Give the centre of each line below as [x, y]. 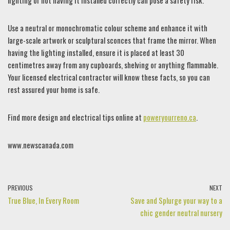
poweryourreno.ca [170, 117]
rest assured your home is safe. [54, 89]
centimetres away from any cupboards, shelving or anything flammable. [113, 65]
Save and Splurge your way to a [176, 200]
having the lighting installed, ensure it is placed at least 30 [96, 52]
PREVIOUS [20, 188]
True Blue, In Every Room [43, 200]
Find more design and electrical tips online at [75, 117]
